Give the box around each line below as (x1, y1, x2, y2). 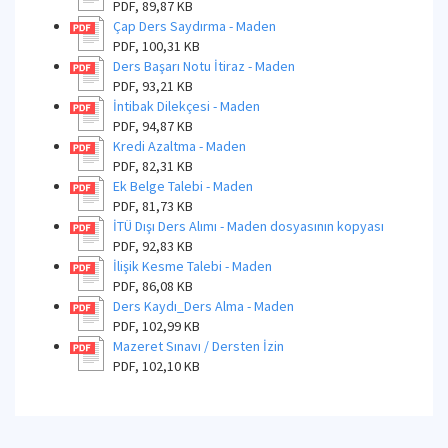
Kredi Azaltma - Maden (113, 137, 246, 155)
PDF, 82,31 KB (113, 157, 193, 175)
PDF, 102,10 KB (113, 357, 200, 375)
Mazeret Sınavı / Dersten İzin (113, 337, 284, 355)
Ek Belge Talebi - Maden (113, 177, 253, 195)
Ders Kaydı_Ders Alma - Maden (113, 297, 294, 315)
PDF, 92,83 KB (113, 237, 193, 255)
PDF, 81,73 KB (113, 197, 193, 215)
